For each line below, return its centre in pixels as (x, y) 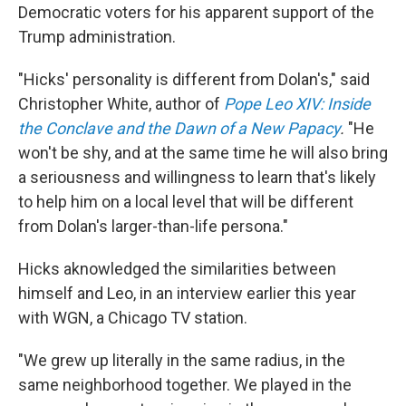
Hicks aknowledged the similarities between (177, 269)
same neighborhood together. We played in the (185, 385)
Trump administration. (97, 37)
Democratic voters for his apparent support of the (196, 12)
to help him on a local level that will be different (186, 202)
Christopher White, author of (121, 104)
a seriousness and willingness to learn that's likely (197, 177)
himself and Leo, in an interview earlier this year (187, 293)
